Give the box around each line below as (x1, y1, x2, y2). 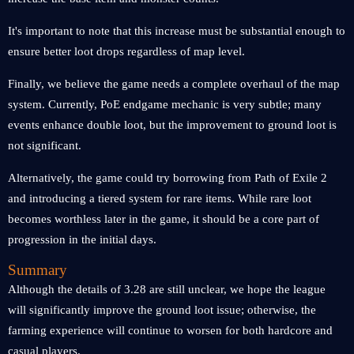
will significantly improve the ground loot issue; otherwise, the (8, 303, 316, 316)
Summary (8, 262, 67, 278)
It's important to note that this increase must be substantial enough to (8, 24, 345, 37)
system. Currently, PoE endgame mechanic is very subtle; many (8, 98, 322, 111)
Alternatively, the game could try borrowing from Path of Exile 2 (8, 171, 327, 184)
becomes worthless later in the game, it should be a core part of (8, 213, 319, 225)
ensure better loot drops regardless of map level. (8, 45, 245, 58)
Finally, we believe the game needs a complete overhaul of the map (8, 77, 340, 90)
